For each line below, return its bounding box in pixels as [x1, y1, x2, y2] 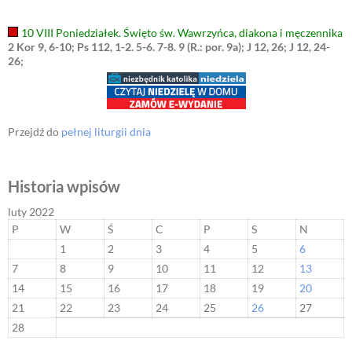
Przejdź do [8, 125, 61, 139]
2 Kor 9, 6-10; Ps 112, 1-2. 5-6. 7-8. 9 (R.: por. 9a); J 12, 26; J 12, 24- [8, 40, 330, 54]
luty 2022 [8, 205, 54, 219]
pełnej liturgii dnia [61, 125, 151, 139]
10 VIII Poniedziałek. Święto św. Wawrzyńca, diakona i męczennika [20, 26, 343, 40]
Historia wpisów [8, 177, 120, 196]
